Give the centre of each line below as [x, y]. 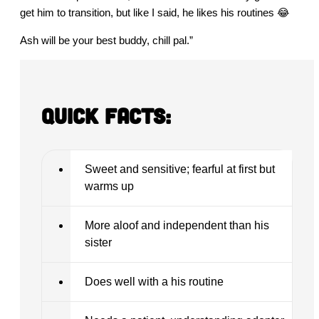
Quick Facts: [106, 116]
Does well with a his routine [154, 282]
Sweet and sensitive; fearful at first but [180, 169]
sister [98, 243]
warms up [109, 187]
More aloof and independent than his [177, 226]
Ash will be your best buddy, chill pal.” [106, 41]
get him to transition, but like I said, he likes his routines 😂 [155, 13]
